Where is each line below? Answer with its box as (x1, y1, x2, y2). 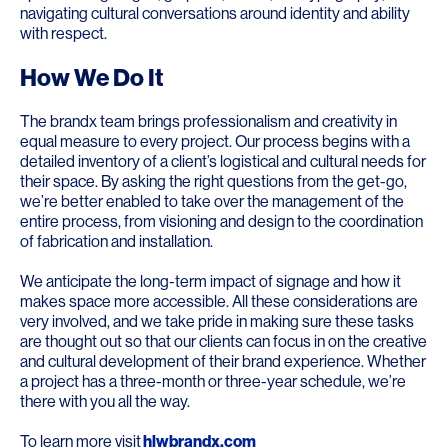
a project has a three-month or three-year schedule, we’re (20, 371, 406, 391)
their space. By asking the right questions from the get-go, (20, 171, 407, 191)
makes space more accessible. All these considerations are (20, 291, 418, 311)
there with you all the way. (20, 391, 190, 411)
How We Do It (20, 63, 163, 92)
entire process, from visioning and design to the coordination (20, 211, 423, 231)
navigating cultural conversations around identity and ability (20, 3, 410, 23)
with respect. (20, 23, 107, 43)
